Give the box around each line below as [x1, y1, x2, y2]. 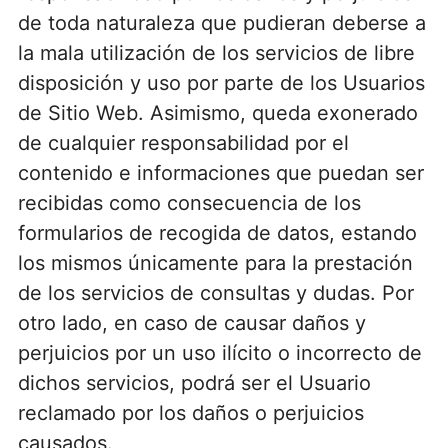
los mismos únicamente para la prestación [17, 250, 413, 275]
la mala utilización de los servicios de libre [17, 40, 415, 65]
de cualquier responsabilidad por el [17, 130, 349, 155]
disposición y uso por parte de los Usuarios [17, 70, 425, 95]
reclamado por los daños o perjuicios [17, 400, 364, 425]
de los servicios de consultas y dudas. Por [17, 280, 414, 305]
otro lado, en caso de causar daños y [17, 310, 366, 335]
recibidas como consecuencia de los [17, 190, 361, 215]
